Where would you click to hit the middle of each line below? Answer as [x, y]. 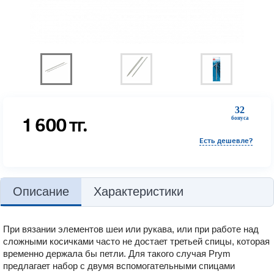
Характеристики [139, 191]
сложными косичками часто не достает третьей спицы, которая [136, 241]
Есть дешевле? [226, 140]
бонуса [240, 118]
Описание [41, 191]
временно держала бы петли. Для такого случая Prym [117, 254]
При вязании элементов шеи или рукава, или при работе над [131, 229]
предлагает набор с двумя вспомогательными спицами [119, 266]
